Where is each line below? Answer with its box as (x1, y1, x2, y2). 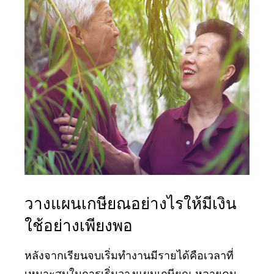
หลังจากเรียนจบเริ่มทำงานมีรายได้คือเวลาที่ (24, 251, 234, 262)
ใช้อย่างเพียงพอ (24, 218, 133, 235)
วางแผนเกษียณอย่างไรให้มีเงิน (24, 196, 237, 213)
